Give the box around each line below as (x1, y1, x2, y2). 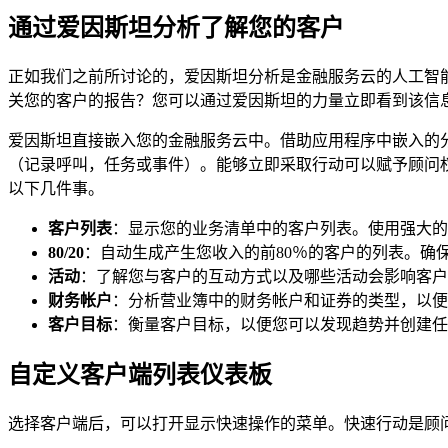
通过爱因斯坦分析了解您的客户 (8, 15, 344, 42)
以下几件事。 (8, 179, 104, 197)
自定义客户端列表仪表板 (8, 361, 272, 388)
